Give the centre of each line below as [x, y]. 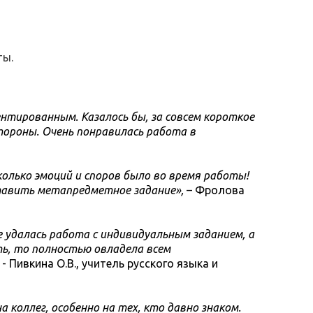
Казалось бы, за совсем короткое [168, 117]
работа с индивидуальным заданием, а [152, 234]
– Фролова [216, 190]
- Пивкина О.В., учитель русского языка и [110, 263]
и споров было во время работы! [162, 175]
